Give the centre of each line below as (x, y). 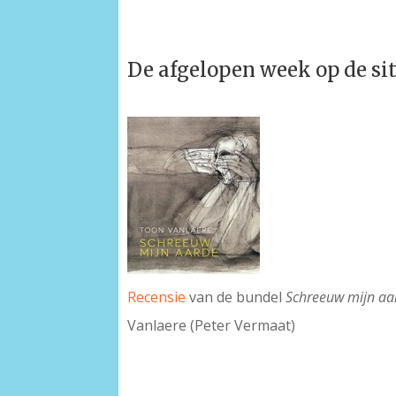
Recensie (157, 297)
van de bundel (236, 297)
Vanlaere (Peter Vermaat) (212, 326)
